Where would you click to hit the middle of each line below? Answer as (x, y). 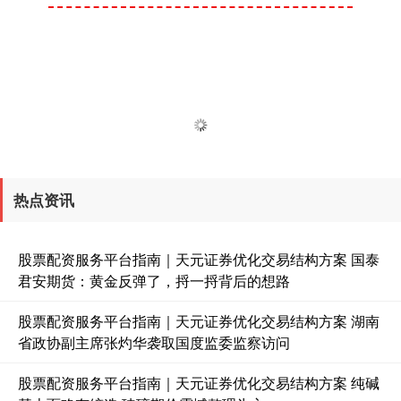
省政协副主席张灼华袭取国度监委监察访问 (154, 343)
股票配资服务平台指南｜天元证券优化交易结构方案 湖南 (199, 321)
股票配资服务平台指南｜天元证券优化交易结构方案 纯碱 (199, 383)
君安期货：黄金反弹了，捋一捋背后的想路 (154, 281)
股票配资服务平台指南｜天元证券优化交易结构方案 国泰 (199, 260)
